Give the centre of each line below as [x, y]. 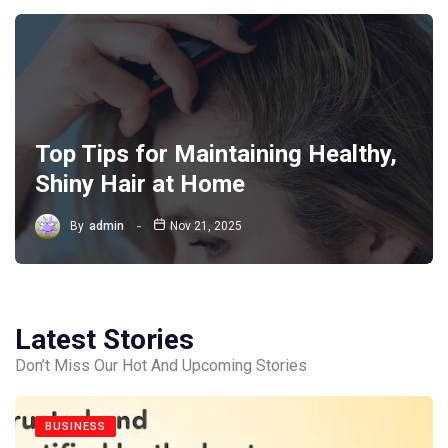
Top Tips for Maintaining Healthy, [216, 153]
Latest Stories [104, 339]
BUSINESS [75, 426]
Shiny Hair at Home [140, 183]
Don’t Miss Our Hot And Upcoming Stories [161, 365]
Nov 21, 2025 [206, 226]
